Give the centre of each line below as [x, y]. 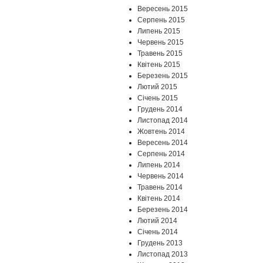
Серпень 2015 [161, 20]
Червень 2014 [161, 176]
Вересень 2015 [163, 9]
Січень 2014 [158, 232]
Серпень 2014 [161, 154]
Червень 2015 [161, 43]
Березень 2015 [163, 76]
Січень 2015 [158, 98]
